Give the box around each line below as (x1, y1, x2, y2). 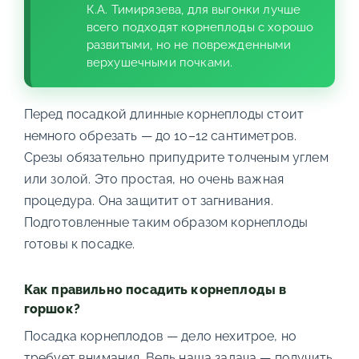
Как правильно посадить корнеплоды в (23, 282, 287, 297)
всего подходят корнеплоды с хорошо (86, 20, 314, 34)
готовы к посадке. (23, 236, 135, 252)
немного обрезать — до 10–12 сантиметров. (23, 128, 297, 143)
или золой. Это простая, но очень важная (23, 171, 284, 187)
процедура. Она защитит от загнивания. (23, 193, 273, 208)
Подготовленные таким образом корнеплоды (23, 215, 309, 230)
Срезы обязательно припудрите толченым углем (23, 150, 329, 165)
